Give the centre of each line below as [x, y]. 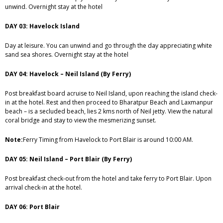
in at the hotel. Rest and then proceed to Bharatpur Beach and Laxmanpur [109, 102]
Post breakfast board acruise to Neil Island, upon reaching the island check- [111, 93]
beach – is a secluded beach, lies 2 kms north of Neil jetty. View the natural [109, 111]
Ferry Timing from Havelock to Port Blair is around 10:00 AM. [108, 140]
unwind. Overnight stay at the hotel [54, 7]
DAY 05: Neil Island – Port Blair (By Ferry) [68, 159]
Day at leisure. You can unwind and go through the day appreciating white [109, 46]
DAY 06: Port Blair [32, 207]
